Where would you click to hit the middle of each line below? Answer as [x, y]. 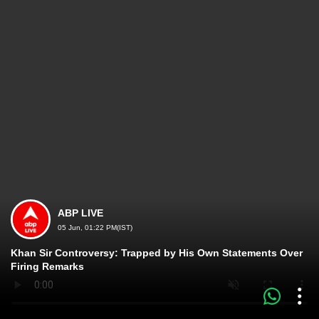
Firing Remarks [47, 266]
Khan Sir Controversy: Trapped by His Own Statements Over [157, 253]
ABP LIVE [80, 213]
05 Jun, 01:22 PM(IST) [95, 228]
